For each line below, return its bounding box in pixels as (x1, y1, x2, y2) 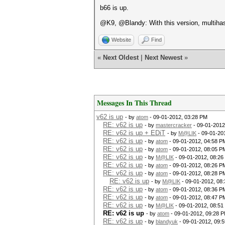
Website (111, 37, 131, 43)
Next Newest (145, 54, 182, 61)
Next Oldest (103, 54, 139, 61)
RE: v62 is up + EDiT (103, 129, 165, 137)
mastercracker (156, 122, 192, 128)
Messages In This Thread (97, 97, 172, 108)
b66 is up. (100, 4, 129, 12)
